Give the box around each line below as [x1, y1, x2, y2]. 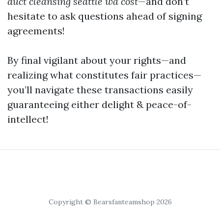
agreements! [7, 25, 65, 37]
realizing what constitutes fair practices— [7, 69, 201, 82]
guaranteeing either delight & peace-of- [7, 98, 192, 111]
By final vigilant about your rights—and [7, 54, 186, 67]
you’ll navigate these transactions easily [7, 83, 193, 96]
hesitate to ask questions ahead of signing [7, 10, 202, 23]
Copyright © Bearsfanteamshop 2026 [48, 197, 172, 207]
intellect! [7, 113, 49, 126]
